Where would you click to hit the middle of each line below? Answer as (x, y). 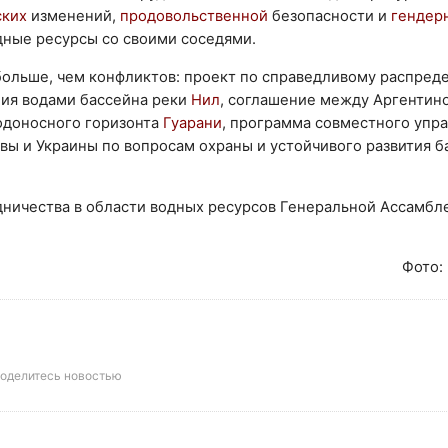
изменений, (75, 15)
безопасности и (331, 15)
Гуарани (192, 122)
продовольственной (196, 15)
